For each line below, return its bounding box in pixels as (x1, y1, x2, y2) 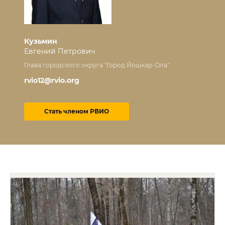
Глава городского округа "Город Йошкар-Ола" (24, 61, 169, 69)
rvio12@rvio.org (24, 76, 79, 85)
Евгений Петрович (24, 47, 95, 56)
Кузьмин (24, 37, 57, 46)
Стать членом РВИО (44, 107, 109, 115)
